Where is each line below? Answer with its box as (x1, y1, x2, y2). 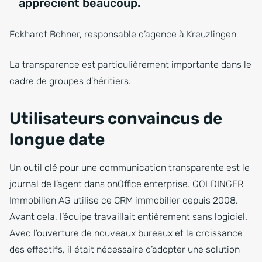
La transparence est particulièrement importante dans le (9, 59, 251, 71)
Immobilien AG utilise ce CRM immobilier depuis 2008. (9, 195, 238, 206)
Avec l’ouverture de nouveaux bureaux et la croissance (9, 227, 243, 239)
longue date (9, 130, 105, 150)
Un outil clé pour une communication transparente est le (9, 162, 250, 174)
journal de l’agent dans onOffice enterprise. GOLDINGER (9, 178, 243, 190)
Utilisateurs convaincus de (9, 109, 222, 129)
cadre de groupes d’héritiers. (9, 75, 131, 87)
